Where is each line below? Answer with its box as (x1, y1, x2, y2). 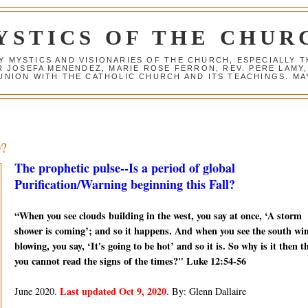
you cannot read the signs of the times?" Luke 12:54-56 (14, 254, 246, 269)
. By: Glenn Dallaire (166, 285, 246, 298)
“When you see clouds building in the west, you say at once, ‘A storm (14, 208, 302, 223)
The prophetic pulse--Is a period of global (14, 159, 235, 177)
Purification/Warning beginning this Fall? (14, 175, 235, 194)
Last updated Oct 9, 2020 (59, 284, 166, 299)
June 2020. (14, 285, 60, 298)
